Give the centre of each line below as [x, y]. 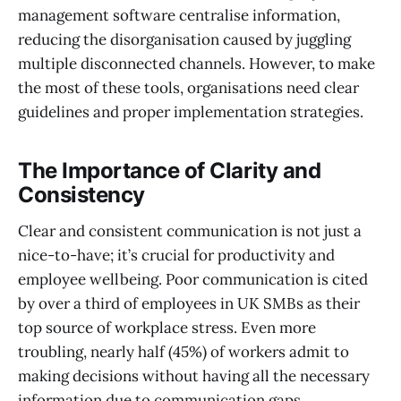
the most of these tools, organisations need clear [188, 88]
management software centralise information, [179, 16]
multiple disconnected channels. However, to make [196, 64]
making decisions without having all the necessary [194, 375]
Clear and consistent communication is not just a [190, 230]
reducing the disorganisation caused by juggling [184, 40]
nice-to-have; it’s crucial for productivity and [176, 255]
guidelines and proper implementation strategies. [191, 112]
